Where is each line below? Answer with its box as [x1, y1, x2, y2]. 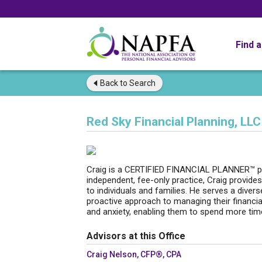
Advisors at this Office [87, 230, 185, 242]
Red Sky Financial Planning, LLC [87, 115, 261, 129]
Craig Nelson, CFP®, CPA [87, 250, 181, 259]
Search [127, 78, 156, 88]
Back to [100, 78, 127, 88]
